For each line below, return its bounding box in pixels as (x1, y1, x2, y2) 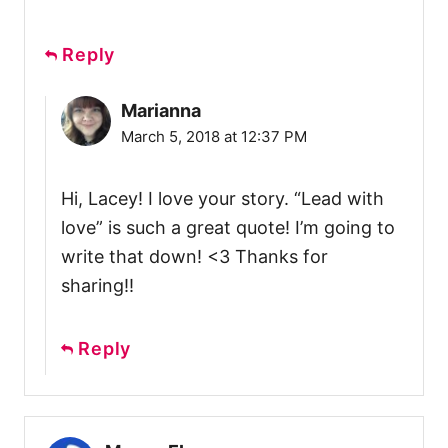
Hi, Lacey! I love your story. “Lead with (61, 187, 384, 209)
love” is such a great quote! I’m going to (61, 216, 395, 238)
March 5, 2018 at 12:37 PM (121, 126, 307, 146)
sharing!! (61, 274, 134, 296)
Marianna (121, 99, 201, 121)
